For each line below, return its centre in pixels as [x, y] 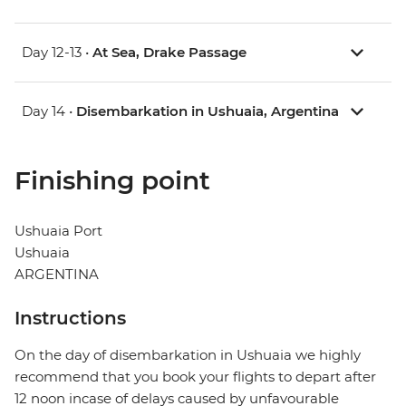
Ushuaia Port [58, 231]
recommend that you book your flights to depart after [195, 377]
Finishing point [112, 181]
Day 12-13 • [57, 53]
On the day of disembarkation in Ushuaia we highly [188, 355]
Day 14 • [49, 111]
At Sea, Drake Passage [169, 53]
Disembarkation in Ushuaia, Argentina [208, 111]
